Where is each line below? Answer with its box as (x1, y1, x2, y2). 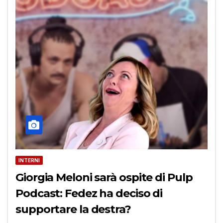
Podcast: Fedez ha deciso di (15, 186, 163, 200)
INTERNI (18, 157, 40, 163)
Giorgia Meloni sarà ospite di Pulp (15, 170, 193, 184)
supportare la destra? (15, 202, 131, 216)
